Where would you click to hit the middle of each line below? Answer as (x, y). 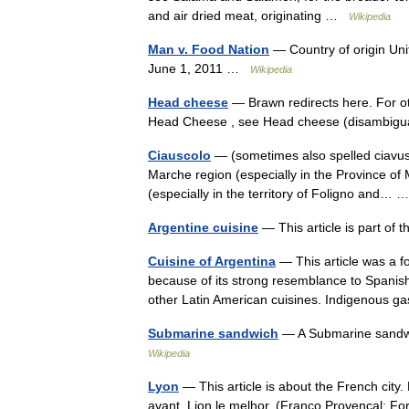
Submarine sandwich (213, 333)
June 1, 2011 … (199, 68)
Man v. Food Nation (209, 49)
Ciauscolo (179, 155)
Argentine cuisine (203, 227)
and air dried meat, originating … (248, 16)
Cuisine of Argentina (212, 261)
